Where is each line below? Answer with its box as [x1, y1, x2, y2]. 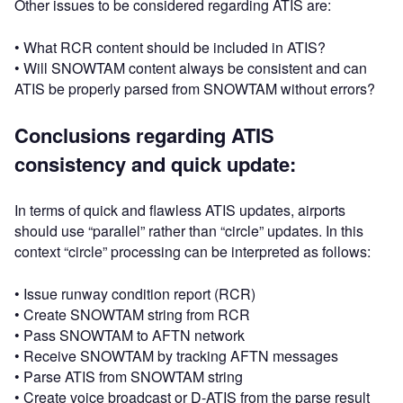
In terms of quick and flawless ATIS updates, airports [14, 200, 345, 220]
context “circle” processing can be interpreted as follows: [14, 241, 371, 262]
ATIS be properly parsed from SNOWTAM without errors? [14, 78, 375, 99]
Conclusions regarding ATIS [14, 121, 274, 149]
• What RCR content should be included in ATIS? [14, 37, 326, 58]
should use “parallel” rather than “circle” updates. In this [14, 220, 363, 241]
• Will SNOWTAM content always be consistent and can [14, 58, 367, 78]
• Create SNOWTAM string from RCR [14, 304, 250, 325]
